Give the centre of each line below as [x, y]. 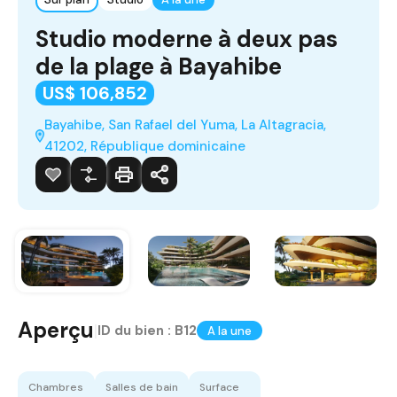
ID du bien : [136, 331]
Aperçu [56, 331]
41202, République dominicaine [145, 146]
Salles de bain [142, 388]
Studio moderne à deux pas [187, 39]
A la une [230, 331]
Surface [219, 388]
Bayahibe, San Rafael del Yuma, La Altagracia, [186, 125]
